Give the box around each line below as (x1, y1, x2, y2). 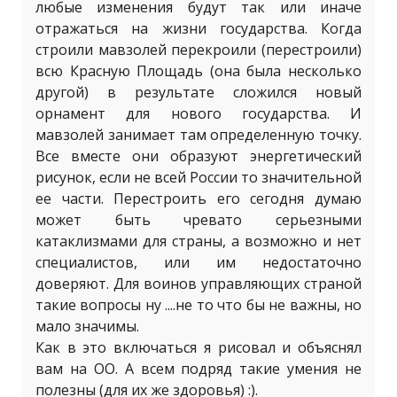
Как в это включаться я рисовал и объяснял (35, 338, 362, 357)
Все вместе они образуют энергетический (35, 146, 362, 166)
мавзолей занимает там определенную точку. (35, 125, 362, 144)
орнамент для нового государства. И (35, 104, 362, 123)
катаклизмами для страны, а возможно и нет (35, 231, 362, 251)
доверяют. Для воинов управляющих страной (35, 274, 362, 293)
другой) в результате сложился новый (35, 82, 362, 102)
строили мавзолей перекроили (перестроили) (35, 40, 362, 59)
